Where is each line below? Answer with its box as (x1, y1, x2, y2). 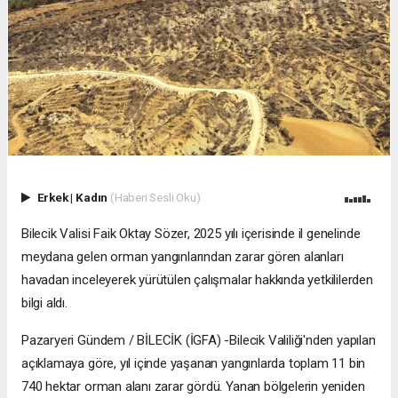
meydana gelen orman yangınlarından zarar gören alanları (21, 249, 344, 266)
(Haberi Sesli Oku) (109, 190, 201, 205)
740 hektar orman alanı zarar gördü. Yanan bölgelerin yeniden (21, 378, 365, 395)
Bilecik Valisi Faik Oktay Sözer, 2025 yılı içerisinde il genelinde (21, 226, 361, 243)
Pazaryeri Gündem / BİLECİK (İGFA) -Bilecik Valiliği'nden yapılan (21, 332, 376, 349)
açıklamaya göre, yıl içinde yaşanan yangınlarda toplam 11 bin (21, 355, 366, 372)
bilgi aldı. (21, 295, 68, 312)
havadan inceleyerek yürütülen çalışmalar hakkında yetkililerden (21, 272, 373, 289)
